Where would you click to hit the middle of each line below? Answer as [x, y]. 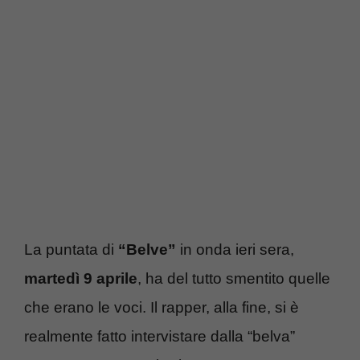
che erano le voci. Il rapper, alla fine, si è [162, 307]
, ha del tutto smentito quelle [234, 278]
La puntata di [71, 249]
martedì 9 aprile [81, 278]
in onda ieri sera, [235, 249]
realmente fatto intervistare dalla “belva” [160, 336]
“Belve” [147, 249]
